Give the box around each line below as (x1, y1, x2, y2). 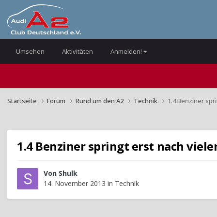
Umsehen (16, 47, 45, 56)
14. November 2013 (44, 179, 106, 188)
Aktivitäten (62, 47, 93, 56)
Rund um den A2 (76, 96, 125, 105)
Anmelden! (110, 47, 143, 56)
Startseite (7, 96, 38, 105)
